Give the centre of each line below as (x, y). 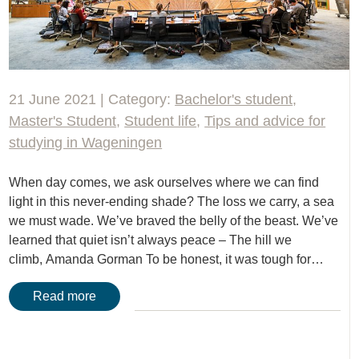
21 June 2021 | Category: (92, 100)
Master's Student (63, 121)
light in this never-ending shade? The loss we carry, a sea (172, 202)
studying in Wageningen (86, 143)
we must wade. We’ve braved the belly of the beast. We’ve (174, 221)
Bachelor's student (234, 100)
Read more (65, 296)
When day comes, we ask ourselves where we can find (164, 183)
